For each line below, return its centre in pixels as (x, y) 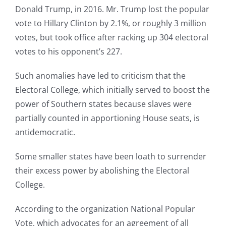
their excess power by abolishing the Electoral (102, 171)
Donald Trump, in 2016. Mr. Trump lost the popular (112, 9)
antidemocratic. (45, 132)
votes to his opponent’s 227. (69, 52)
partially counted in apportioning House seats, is (107, 118)
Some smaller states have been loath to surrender (111, 157)
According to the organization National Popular (105, 209)
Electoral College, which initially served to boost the (112, 90)
